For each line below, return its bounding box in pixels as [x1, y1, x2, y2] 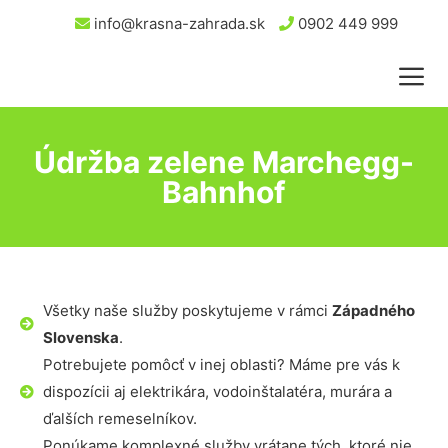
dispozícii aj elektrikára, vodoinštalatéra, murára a [42, 382, 392, 401]
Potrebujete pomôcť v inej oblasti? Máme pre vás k [42, 355, 400, 374]
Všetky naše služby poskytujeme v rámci [42, 301, 332, 320]
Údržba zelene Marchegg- [34, 144, 414, 180]
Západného [331, 301, 415, 320]
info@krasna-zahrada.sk [90, 14, 265, 33]
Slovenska [42, 328, 119, 347]
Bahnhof [162, 174, 286, 210]
